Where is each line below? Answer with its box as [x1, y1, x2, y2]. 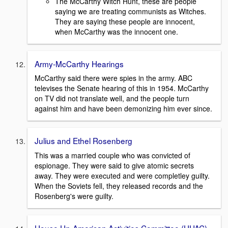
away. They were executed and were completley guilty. [35, 170, 210, 181]
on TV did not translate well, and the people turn [35, 93, 189, 104]
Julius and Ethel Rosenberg [35, 135, 132, 147]
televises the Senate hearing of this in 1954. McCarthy [35, 83, 209, 94]
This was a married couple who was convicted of [35, 150, 190, 160]
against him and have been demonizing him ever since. [35, 103, 212, 114]
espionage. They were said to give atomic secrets [35, 160, 194, 170]
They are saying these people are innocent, [55, 16, 195, 26]
